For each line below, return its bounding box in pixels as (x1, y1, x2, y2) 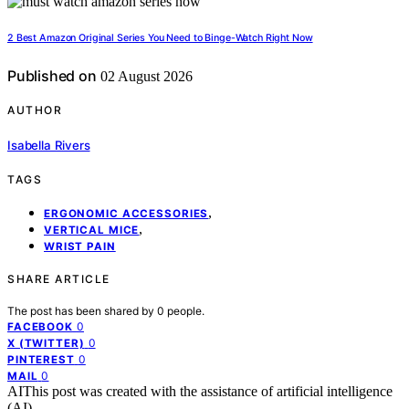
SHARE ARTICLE (7, 271, 110, 286)
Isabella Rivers (7, 137, 90, 152)
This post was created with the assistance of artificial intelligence (23, 383, 393, 399)
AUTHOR (7, 103, 62, 118)
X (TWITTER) (7, 336, 85, 350)
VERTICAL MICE (44, 223, 140, 236)
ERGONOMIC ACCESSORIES (44, 206, 209, 220)
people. (167, 303, 204, 318)
